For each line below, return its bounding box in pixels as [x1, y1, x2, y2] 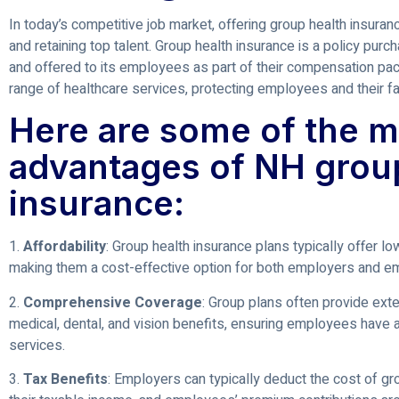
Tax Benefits [23, 368, 108, 390]
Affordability [23, 236, 106, 258]
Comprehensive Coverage [23, 291, 202, 313]
